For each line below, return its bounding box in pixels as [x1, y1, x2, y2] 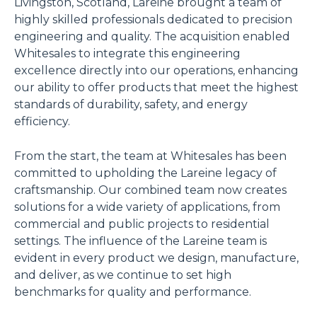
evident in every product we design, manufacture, [14, 250, 299, 265]
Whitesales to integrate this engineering [14, 46, 241, 60]
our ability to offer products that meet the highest [14, 80, 299, 94]
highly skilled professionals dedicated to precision [14, 12, 292, 26]
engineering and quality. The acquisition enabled [14, 29, 290, 43]
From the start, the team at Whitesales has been [14, 149, 287, 163]
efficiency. [14, 114, 70, 128]
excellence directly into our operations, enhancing [14, 63, 299, 77]
